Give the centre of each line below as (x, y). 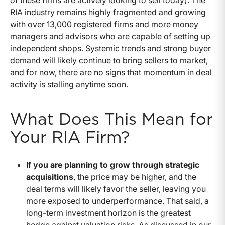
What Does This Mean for (111, 119)
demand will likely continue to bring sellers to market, (109, 60)
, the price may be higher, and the (135, 177)
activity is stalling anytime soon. (69, 84)
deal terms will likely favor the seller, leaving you (116, 189)
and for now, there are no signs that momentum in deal (111, 72)
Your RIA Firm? (70, 137)
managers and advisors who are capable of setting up (110, 36)
